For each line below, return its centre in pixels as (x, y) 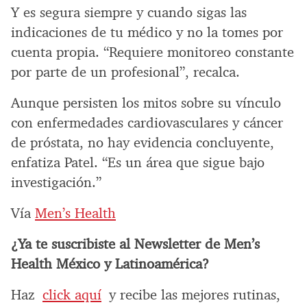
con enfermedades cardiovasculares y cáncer (147, 123)
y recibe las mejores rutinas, (191, 295)
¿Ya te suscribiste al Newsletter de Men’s (135, 244)
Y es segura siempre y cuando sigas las (129, 13)
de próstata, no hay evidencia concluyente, (143, 143)
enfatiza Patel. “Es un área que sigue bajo (138, 163)
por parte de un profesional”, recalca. (125, 72)
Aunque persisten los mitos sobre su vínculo (146, 103)
